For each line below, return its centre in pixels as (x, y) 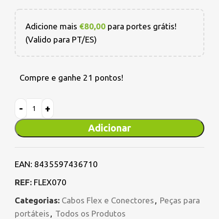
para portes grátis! (141, 26)
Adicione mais (52, 26)
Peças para (180, 200)
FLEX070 (50, 182)
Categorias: (37, 200)
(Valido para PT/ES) (61, 40)
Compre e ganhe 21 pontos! (71, 78)
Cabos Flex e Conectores (108, 200)
